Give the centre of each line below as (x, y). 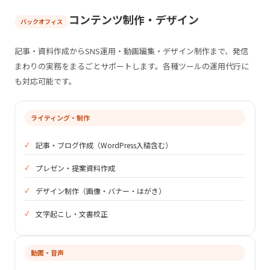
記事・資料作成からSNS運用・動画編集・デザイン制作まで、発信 (131, 51)
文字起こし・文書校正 (72, 213)
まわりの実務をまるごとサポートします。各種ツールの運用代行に (132, 66)
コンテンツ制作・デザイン (134, 19)
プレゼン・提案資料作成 (75, 168)
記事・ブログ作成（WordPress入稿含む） (104, 145)
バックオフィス (42, 21)
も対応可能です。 (46, 81)
